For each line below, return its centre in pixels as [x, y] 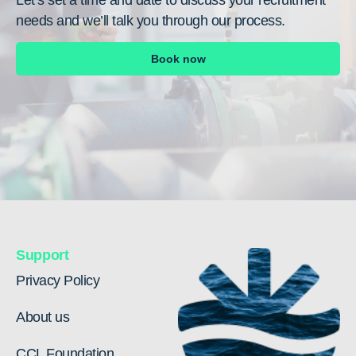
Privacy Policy [58, 281]
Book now [178, 59]
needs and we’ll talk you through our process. [152, 20]
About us [43, 317]
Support [43, 255]
